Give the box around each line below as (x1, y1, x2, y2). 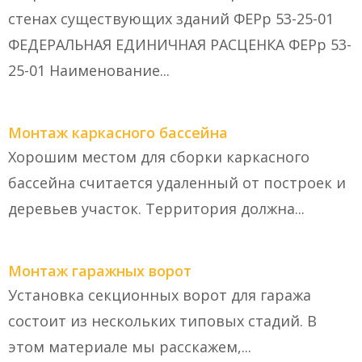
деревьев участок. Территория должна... (8, 199, 305, 219)
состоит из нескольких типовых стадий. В (8, 311, 317, 331)
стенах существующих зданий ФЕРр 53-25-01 (8, 9, 334, 29)
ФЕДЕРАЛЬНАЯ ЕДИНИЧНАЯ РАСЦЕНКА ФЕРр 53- (8, 35, 351, 55)
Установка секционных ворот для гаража (8, 285, 311, 305)
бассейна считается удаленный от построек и (8, 173, 346, 193)
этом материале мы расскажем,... (8, 337, 251, 357)
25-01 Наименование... (8, 61, 170, 81)
